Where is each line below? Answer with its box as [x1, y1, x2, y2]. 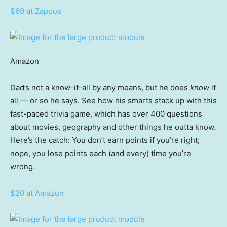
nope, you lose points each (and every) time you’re [10, 148, 191, 159]
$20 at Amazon [10, 188, 64, 198]
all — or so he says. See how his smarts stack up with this [10, 96, 217, 106]
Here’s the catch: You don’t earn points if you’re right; [10, 135, 200, 145]
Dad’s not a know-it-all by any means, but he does [10, 83, 190, 93]
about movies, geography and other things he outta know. [10, 122, 216, 132]
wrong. [10, 162, 35, 172]
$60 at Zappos [10, 6, 61, 16]
